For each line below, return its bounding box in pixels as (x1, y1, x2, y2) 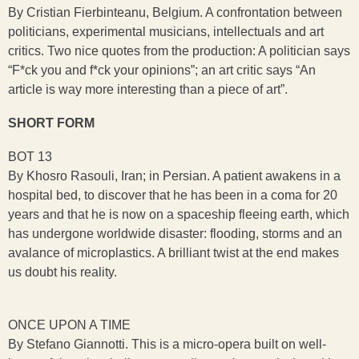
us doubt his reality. (8, 265, 117, 279)
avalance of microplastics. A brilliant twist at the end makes (8, 246, 339, 260)
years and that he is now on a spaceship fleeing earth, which (8, 208, 349, 221)
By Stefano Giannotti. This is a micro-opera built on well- (8, 337, 326, 351)
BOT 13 (8, 150, 52, 163)
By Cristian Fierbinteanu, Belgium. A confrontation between (8, 6, 342, 19)
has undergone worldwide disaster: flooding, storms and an (8, 227, 342, 240)
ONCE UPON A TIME (8, 318, 131, 332)
